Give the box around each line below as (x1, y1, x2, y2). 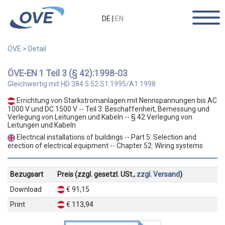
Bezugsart (10, 170, 43, 178)
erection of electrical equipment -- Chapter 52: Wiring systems (8, 141, 203, 150)
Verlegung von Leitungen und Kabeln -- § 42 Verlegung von (8, 113, 192, 121)
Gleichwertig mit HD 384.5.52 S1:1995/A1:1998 (8, 80, 156, 88)
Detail (28, 45, 46, 53)
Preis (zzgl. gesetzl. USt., (57, 170, 137, 178)
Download (10, 185, 42, 193)
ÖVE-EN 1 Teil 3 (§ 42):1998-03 (8, 68, 128, 78)
